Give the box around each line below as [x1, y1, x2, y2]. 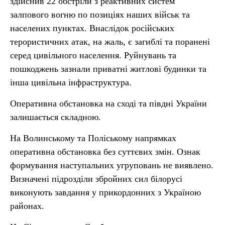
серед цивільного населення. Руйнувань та [10, 50, 176, 60]
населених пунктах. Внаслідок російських [10, 23, 174, 33]
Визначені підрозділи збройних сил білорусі [10, 174, 182, 184]
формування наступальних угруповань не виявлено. [10, 160, 213, 170]
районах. [10, 201, 44, 211]
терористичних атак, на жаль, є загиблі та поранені [10, 37, 210, 47]
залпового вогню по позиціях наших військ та [10, 10, 190, 20]
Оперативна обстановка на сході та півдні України [10, 98, 207, 108]
